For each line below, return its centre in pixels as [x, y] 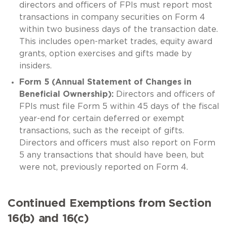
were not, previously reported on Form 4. [103, 167]
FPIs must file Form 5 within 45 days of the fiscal [119, 106]
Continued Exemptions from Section [109, 203]
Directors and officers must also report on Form [117, 143]
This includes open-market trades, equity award [116, 41]
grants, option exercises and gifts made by [105, 53]
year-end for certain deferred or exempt [102, 118]
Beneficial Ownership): [66, 94]
